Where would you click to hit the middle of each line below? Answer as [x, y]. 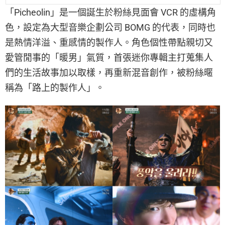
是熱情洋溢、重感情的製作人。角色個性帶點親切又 [109, 42]
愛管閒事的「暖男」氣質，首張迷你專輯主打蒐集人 [109, 57]
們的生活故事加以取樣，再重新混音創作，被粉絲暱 [109, 72]
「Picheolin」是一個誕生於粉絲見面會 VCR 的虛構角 [110, 12]
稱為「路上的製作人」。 [55, 87]
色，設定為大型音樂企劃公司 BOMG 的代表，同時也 [110, 27]
